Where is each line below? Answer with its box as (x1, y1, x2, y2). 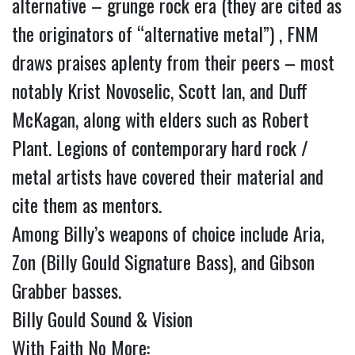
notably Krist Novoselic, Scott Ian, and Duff (12, 76, 307, 105)
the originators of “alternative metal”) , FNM (12, 19, 319, 48)
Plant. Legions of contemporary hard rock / (12, 133, 308, 162)
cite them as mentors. (12, 190, 171, 219)
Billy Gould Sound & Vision (12, 304, 193, 333)
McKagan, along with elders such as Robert (12, 105, 309, 133)
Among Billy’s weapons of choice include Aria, (12, 219, 324, 247)
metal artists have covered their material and (12, 162, 323, 190)
